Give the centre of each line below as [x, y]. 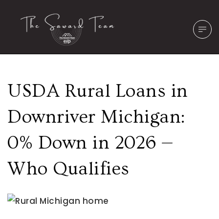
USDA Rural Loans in [98, 91]
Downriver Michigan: [96, 117]
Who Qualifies [68, 169]
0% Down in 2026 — [90, 143]
